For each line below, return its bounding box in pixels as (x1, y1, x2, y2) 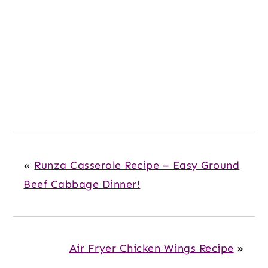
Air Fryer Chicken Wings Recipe (69, 242, 234, 255)
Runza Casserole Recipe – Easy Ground (34, 159, 240, 172)
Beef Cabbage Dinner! (23, 178, 141, 191)
